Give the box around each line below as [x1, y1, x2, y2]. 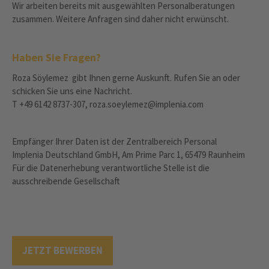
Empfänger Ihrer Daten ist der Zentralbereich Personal [12, 136, 217, 147]
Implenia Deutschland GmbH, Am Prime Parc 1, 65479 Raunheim [12, 149, 245, 160]
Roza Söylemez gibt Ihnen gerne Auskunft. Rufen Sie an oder [12, 72, 240, 83]
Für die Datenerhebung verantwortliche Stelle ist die [12, 162, 210, 174]
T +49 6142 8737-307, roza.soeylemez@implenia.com [12, 98, 205, 110]
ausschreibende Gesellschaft [12, 175, 120, 187]
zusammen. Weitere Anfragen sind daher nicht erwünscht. [12, 13, 229, 25]
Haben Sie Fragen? [12, 50, 101, 64]
